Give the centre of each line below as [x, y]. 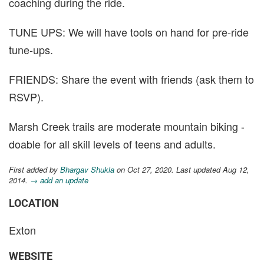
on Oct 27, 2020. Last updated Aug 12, [182, 169]
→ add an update [59, 180]
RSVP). [26, 97]
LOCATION [34, 203]
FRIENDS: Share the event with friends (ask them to [131, 79]
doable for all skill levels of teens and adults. [112, 144]
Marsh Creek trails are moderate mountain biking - [127, 126]
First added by [34, 169]
